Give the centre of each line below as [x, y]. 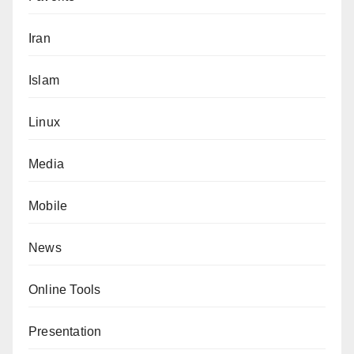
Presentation [65, 331]
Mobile [48, 206]
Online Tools [65, 290]
